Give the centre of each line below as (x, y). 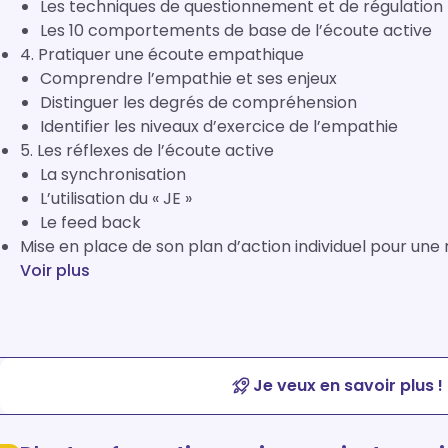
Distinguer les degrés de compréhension (198, 102)
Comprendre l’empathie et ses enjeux (188, 78)
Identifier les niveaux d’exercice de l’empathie (219, 126)
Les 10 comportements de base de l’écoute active (236, 30)
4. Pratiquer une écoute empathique (162, 54)
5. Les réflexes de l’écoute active (147, 150)
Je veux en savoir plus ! (348, 385)
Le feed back (90, 222)
